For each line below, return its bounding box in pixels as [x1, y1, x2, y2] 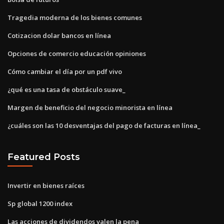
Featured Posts [7, 151, 80, 162]
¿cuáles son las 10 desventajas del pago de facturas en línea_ [7, 120, 200, 130]
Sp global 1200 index [7, 198, 72, 208]
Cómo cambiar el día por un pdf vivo [7, 66, 122, 76]
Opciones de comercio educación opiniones [7, 48, 146, 58]
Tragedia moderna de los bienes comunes [7, 12, 142, 22]
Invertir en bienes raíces [7, 180, 84, 190]
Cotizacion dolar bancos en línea [7, 30, 111, 40]
